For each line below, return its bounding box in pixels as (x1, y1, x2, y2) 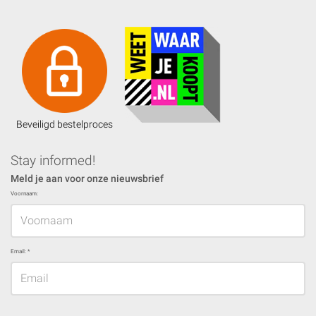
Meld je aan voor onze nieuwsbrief (11, 173, 164, 186)
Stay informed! (11, 152, 95, 169)
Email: (11, 248, 28, 255)
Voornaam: (11, 190, 38, 197)
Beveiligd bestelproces (16, 119, 113, 131)
